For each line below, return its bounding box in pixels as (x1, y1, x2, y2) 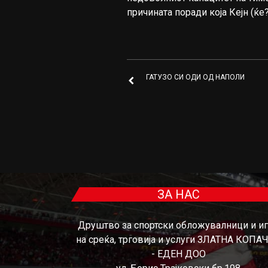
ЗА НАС (157, 187, 200, 202)
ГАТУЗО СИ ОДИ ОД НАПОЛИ (145, 73, 245, 82)
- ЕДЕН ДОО (151, 248, 206, 260)
